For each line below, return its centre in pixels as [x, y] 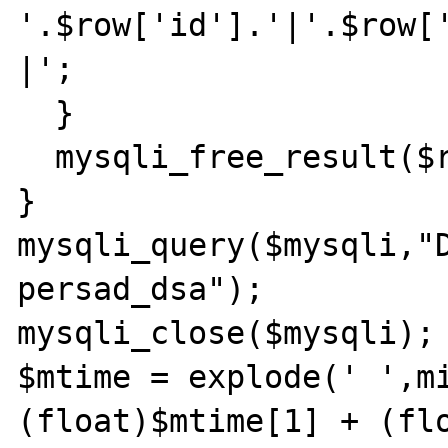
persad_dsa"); [141, 288]
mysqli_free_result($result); [36, 156]
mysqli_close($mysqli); [226, 332]
